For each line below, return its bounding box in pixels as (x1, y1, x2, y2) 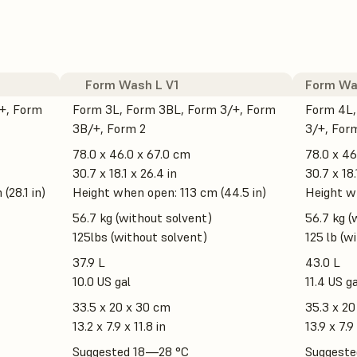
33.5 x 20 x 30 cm (73, 299, 171, 316)
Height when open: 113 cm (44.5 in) (73, 184, 266, 201)
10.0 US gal (73, 273, 131, 290)
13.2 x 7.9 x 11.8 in (73, 318, 166, 335)
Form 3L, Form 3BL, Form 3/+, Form (73, 101, 276, 118)
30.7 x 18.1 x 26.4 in (73, 165, 177, 182)
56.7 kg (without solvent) (73, 210, 212, 226)
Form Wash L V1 (73, 76, 178, 93)
